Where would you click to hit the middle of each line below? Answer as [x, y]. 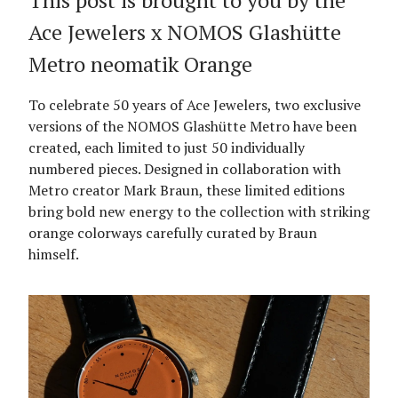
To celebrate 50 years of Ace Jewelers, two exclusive [195, 105]
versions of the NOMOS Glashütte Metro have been [193, 126]
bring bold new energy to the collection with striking [199, 211]
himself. [54, 254]
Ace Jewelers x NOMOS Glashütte [185, 32]
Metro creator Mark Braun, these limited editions [187, 190]
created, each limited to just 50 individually [167, 147]
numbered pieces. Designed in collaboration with [185, 169]
